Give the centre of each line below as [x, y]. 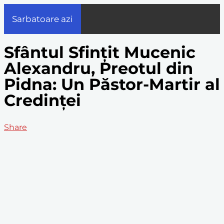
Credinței [42, 100]
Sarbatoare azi [42, 19]
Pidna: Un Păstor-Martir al [112, 84]
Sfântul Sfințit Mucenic [100, 52]
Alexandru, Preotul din [98, 68]
